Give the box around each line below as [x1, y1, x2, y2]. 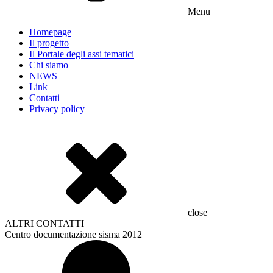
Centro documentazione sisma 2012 [5, 229, 142, 239]
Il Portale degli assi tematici [29, 49, 134, 59]
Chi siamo [29, 60, 68, 70]
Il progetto [29, 38, 69, 48]
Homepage [29, 27, 71, 37]
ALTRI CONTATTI [5, 218, 84, 229]
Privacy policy [29, 104, 85, 114]
